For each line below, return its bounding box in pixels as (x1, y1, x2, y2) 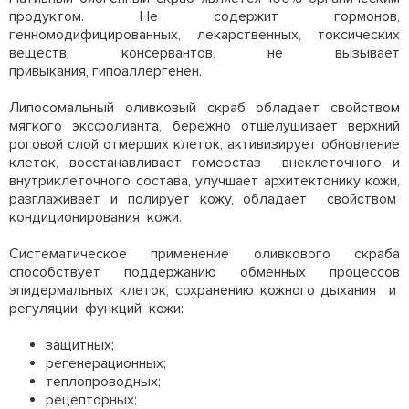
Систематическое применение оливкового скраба (9, 245, 400, 263)
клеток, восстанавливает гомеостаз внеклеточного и (9, 153, 400, 172)
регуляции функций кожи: (9, 299, 184, 318)
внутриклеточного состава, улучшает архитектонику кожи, (9, 172, 400, 190)
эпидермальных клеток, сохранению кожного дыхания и (9, 281, 400, 299)
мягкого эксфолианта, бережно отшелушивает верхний (9, 117, 400, 135)
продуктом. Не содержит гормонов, (9, 7, 400, 26)
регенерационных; (46, 354, 166, 372)
